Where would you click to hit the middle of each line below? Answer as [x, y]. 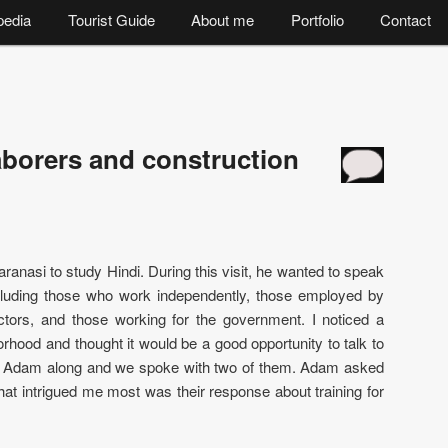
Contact [405, 19]
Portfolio [317, 19]
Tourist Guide [111, 19]
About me [223, 19]
